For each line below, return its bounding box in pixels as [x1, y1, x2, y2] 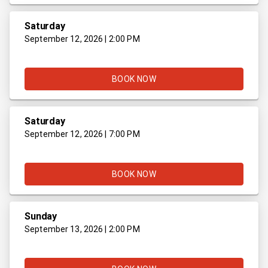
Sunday [25, 210, 57, 222]
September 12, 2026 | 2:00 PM [25, 33, 140, 44]
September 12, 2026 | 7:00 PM [25, 129, 140, 139]
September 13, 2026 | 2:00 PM [25, 224, 140, 234]
